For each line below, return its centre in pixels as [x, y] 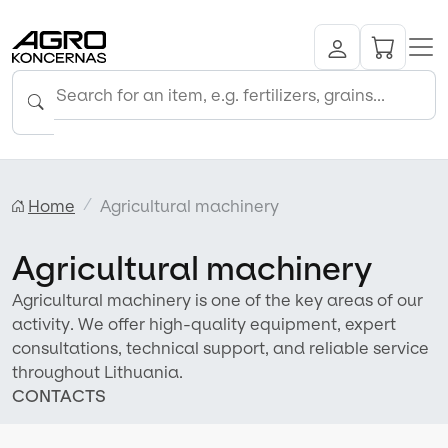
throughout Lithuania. [97, 371]
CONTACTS [59, 395]
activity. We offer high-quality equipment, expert [204, 323]
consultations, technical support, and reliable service [220, 347]
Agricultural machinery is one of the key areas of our [217, 299]
